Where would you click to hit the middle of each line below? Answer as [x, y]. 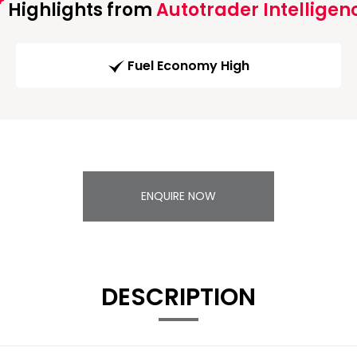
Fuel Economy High [188, 66]
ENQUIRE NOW [178, 196]
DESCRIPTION [178, 298]
